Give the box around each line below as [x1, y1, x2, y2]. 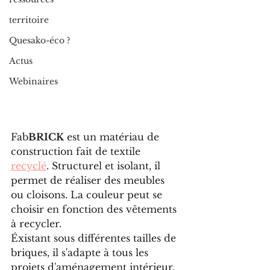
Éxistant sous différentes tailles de [11, 232, 179, 245]
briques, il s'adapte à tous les [11, 246, 151, 259]
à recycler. [11, 218, 61, 230]
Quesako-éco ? [9, 35, 71, 46]
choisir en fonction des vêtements [11, 203, 180, 216]
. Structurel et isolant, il [46, 160, 163, 172]
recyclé [11, 160, 46, 172]
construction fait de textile [11, 145, 143, 158]
